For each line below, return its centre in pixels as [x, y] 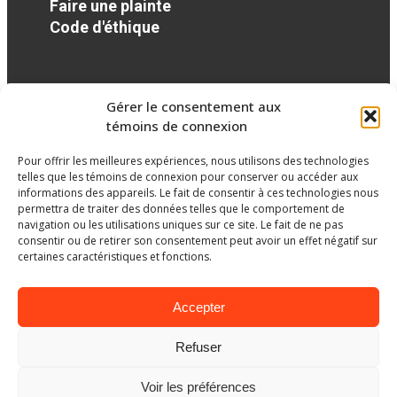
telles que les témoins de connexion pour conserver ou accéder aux [188, 177]
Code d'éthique [105, 27]
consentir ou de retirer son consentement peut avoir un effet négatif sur [198, 241]
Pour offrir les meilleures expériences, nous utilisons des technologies [193, 161]
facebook [95, 138]
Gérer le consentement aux [194, 106]
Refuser [198, 346]
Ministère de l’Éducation [198, 378]
